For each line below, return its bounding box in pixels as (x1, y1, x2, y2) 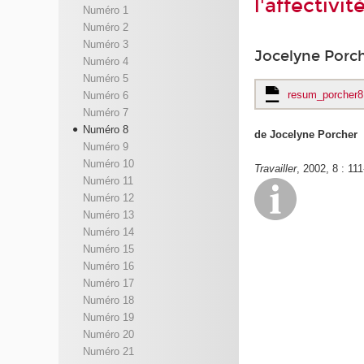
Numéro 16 (82, 260, 134, 273)
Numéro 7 (82, 106, 128, 119)
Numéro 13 (82, 209, 134, 222)
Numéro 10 (82, 158, 134, 171)
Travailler (254, 162, 297, 175)
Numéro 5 (82, 72, 128, 85)
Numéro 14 (82, 226, 134, 239)
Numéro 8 (82, 123, 128, 136)
